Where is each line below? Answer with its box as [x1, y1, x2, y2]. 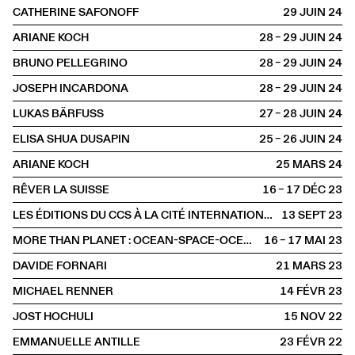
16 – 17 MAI [264, 232, 326, 248]
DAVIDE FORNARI [13, 258, 107, 273]
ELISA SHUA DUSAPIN [13, 131, 130, 147]
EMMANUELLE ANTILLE [13, 334, 140, 349]
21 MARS [276, 258, 326, 273]
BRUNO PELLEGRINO [13, 55, 128, 71]
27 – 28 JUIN [259, 105, 326, 121]
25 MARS [276, 156, 326, 172]
